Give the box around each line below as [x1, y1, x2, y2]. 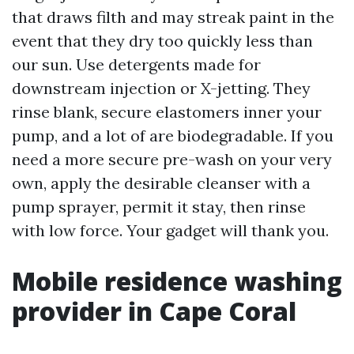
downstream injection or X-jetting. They [12, 78, 311, 98]
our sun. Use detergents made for [12, 55, 261, 74]
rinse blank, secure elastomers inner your [12, 102, 322, 122]
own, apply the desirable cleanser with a [12, 173, 311, 193]
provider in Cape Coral [12, 294, 296, 328]
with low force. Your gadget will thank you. [12, 220, 329, 240]
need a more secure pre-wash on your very [12, 149, 332, 169]
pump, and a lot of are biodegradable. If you [12, 126, 333, 145]
